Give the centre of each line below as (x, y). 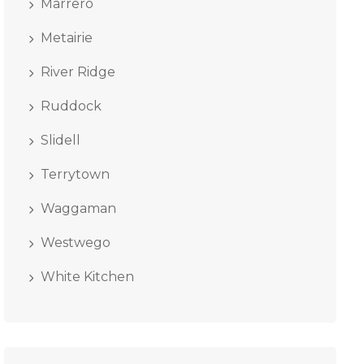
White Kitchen (87, 277)
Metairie (66, 38)
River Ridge (78, 72)
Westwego (75, 243)
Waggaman (78, 208)
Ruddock (71, 106)
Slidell (60, 140)
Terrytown (75, 174)
